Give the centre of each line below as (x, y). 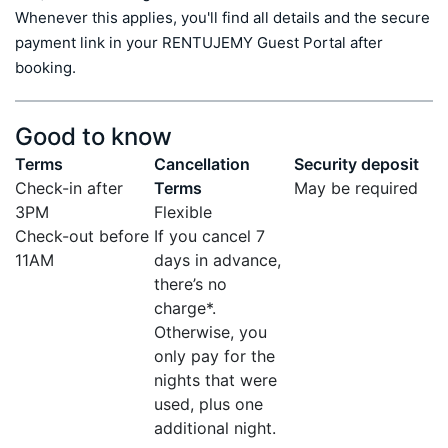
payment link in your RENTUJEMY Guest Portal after (199, 42)
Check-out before (82, 235)
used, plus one (209, 403)
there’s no (191, 283)
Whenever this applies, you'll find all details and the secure (222, 17)
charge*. (185, 307)
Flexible (183, 211)
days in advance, (218, 259)
